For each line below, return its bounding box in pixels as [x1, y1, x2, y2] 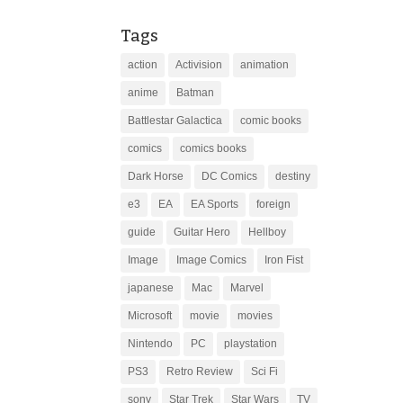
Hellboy [248, 225, 287, 238]
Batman [176, 85, 215, 99]
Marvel [230, 281, 264, 294]
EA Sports [191, 197, 239, 210]
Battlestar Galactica [128, 113, 223, 127]
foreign [256, 197, 291, 210]
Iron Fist [264, 253, 304, 266]
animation [240, 58, 290, 71]
